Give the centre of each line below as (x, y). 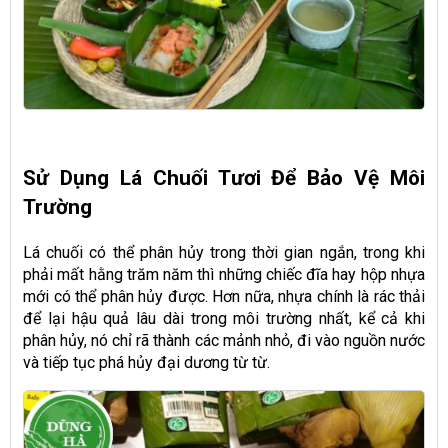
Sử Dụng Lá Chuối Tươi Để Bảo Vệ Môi (224, 178)
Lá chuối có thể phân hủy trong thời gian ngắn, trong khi (224, 253)
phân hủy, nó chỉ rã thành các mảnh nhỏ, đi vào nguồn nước (224, 341)
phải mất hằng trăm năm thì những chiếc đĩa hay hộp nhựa (224, 275)
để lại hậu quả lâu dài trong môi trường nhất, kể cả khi (224, 319)
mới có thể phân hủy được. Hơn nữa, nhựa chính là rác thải (224, 297)
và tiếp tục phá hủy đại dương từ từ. (146, 363)
